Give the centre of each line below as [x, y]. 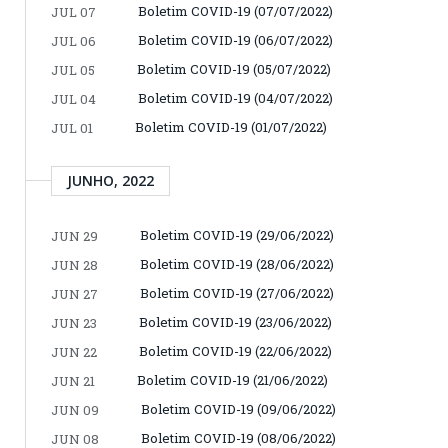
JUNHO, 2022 [110, 180]
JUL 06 [73, 40]
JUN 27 [74, 293]
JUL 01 [72, 127]
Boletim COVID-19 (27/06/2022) [237, 292]
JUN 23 [74, 322]
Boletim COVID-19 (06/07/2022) [235, 39]
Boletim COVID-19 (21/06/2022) [232, 379]
